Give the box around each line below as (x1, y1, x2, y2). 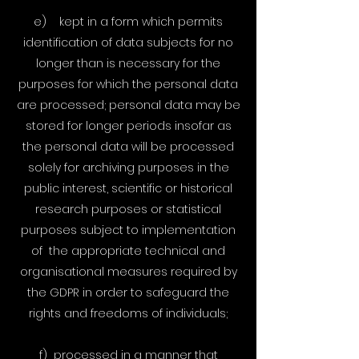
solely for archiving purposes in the (27, 159, 229, 175)
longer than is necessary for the (36, 55, 220, 71)
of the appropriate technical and (31, 243, 225, 259)
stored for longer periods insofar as (25, 118, 232, 134)
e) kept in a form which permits (34, 14, 223, 30)
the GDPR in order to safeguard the (27, 284, 229, 301)
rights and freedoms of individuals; (29, 305, 228, 321)
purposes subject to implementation (21, 222, 236, 238)
